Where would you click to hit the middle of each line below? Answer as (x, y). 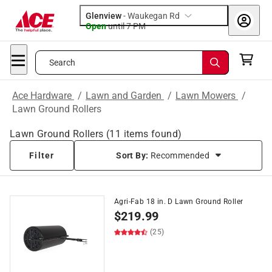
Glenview (104, 16)
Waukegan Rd (154, 16)
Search (62, 63)
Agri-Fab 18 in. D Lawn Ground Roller (179, 202)
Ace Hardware (43, 96)
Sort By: (133, 155)
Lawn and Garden (125, 96)
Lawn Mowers (207, 96)
